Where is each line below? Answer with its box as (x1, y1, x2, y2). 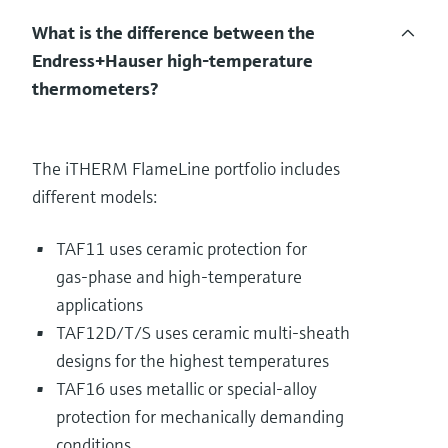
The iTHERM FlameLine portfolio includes (32, 157, 340, 181)
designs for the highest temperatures (56, 349, 329, 373)
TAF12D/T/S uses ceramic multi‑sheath (56, 321, 350, 345)
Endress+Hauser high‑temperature (32, 49, 313, 73)
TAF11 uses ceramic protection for (56, 237, 307, 261)
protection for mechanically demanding (56, 405, 344, 429)
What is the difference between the (32, 21, 315, 45)
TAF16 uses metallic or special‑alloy (56, 377, 317, 401)
